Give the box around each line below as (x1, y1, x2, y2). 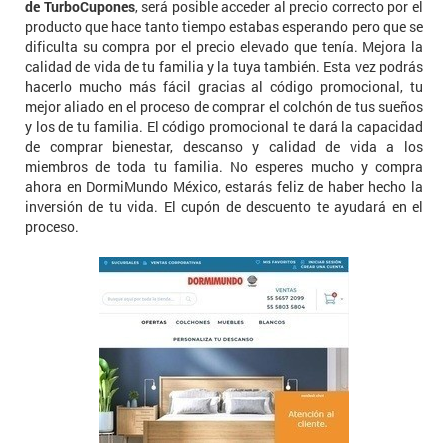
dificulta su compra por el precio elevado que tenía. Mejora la (25, 37, 423, 56)
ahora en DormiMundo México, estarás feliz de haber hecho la (25, 177, 423, 196)
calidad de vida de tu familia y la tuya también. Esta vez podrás (25, 57, 423, 76)
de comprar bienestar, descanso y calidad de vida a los (25, 137, 423, 156)
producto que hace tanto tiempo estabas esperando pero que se (25, 17, 423, 36)
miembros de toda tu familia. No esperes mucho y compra (25, 157, 423, 176)
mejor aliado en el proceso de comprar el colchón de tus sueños (25, 97, 423, 116)
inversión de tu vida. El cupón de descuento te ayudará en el (25, 197, 423, 216)
